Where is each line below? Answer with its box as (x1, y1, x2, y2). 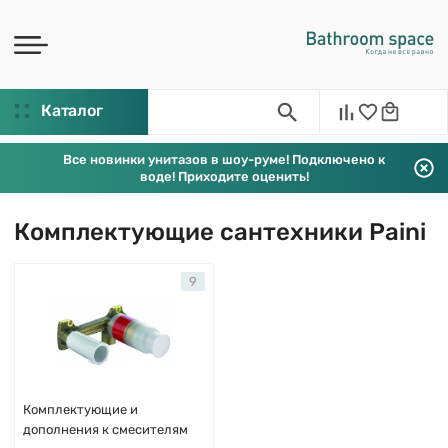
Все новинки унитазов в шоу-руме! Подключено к (63, 152, 385, 167)
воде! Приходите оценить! (139, 169, 309, 184)
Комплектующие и (23, 402, 138, 417)
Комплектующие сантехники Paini (14, 218, 426, 246)
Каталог (41, 101, 103, 120)
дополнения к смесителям (23, 422, 188, 437)
